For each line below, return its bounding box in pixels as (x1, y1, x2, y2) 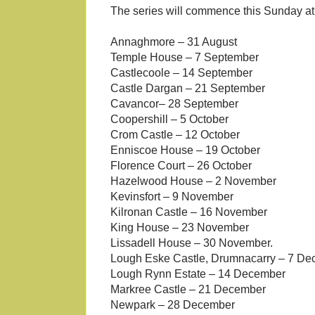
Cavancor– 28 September (110, 98, 238, 110)
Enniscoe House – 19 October (110, 144, 260, 157)
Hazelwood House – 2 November (110, 175, 276, 188)
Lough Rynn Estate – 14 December (110, 268, 285, 281)
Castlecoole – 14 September (110, 67, 252, 79)
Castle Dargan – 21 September (110, 82, 265, 95)
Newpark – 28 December (110, 299, 235, 311)
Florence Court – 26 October (110, 160, 252, 172)
